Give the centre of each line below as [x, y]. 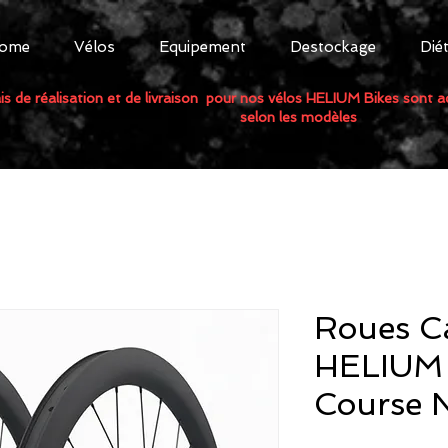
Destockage [333, 47]
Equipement [202, 47]
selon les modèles [298, 116]
